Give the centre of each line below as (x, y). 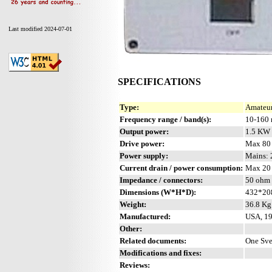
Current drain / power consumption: (181, 168)
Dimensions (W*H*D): (158, 192)
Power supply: (144, 155)
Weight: (133, 204)
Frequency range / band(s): (165, 119)
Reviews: (135, 265)
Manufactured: (145, 216)
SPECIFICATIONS (159, 82)
